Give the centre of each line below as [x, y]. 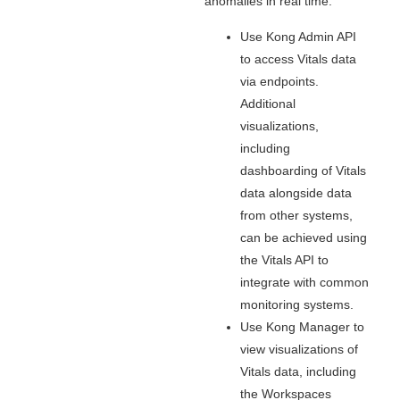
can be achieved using [303, 237]
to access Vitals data [298, 58]
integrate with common [304, 282]
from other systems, [296, 215]
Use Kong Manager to [302, 326]
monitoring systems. [296, 304]
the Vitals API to [284, 259]
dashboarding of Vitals [303, 170]
